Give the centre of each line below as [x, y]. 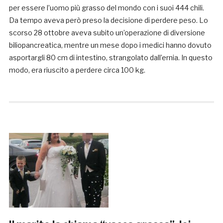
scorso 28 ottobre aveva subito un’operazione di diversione [107, 33]
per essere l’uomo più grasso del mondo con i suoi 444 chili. [106, 8]
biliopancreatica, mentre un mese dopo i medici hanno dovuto [110, 45]
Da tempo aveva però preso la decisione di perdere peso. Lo [108, 20]
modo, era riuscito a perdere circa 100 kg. [77, 70]
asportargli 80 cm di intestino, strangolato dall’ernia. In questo [111, 58]
